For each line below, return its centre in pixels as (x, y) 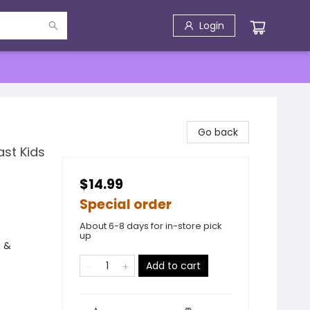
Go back (218, 132)
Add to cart (173, 266)
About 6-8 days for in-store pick (151, 226)
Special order (126, 204)
